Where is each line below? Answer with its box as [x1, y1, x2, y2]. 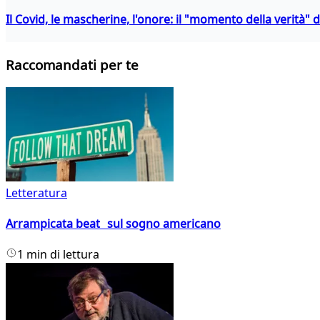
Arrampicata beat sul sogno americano [6, 216, 221, 232]
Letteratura [6, 184, 67, 201]
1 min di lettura [17, 246, 99, 263]
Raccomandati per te [6, 56, 139, 74]
